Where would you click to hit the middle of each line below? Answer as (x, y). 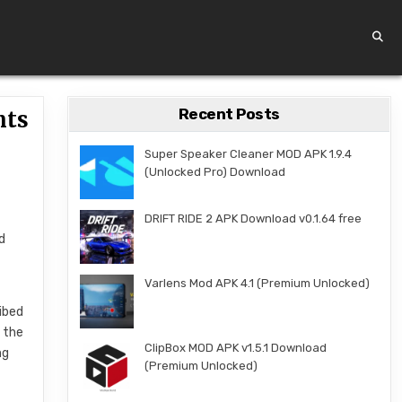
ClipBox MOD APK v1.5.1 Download (235, 348)
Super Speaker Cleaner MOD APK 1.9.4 (248, 154)
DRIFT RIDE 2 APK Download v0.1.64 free (253, 218)
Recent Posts (229, 114)
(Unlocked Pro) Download (214, 172)
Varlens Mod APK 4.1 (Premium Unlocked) (257, 283)
